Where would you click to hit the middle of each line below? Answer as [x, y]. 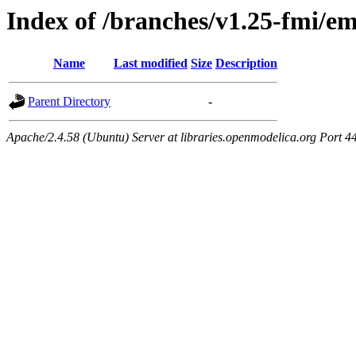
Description [246, 64]
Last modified [151, 64]
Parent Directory [69, 102]
